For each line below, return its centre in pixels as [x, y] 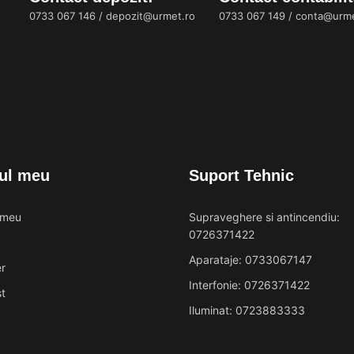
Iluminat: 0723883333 [247, 310]
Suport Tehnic [241, 175]
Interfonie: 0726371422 [249, 284]
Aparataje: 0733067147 [250, 259]
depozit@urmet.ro [151, 15]
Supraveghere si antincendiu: [264, 217]
